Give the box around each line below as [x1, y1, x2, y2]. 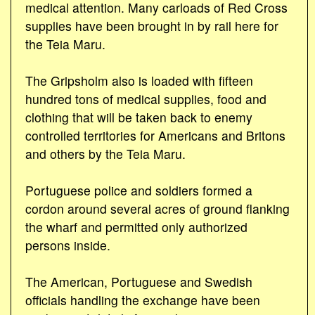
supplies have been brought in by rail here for [25, 16, 278, 34]
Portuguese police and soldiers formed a [25, 181, 252, 199]
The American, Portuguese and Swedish [25, 272, 252, 290]
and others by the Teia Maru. [25, 144, 186, 162]
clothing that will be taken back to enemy [25, 108, 252, 126]
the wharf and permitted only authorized [25, 217, 247, 236]
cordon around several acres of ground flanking [25, 199, 290, 217]
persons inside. [25, 236, 110, 254]
